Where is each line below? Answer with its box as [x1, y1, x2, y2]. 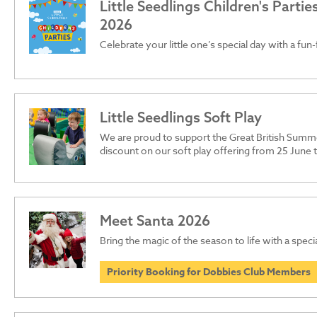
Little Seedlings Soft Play [100, 108, 262, 126]
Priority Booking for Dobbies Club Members [107, 264, 311, 279]
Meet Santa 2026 [100, 211, 210, 229]
